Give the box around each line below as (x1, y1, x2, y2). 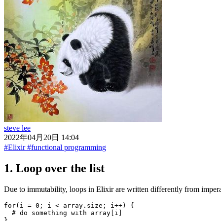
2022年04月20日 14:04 (4, 133, 79, 142)
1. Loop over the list (4, 161, 105, 175)
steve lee (4, 123, 31, 132)
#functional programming (27, 143, 106, 151)
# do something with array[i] (4, 209, 122, 217)
